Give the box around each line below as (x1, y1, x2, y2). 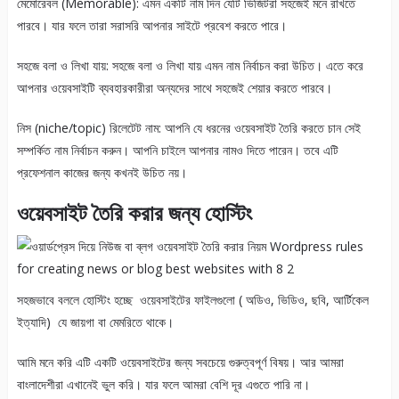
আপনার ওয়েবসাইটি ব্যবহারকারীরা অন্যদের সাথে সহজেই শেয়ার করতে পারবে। (16, 79, 332, 97)
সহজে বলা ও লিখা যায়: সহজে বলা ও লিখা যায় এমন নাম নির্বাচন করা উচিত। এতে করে (16, 57, 363, 75)
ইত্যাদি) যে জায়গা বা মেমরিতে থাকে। (16, 313, 174, 331)
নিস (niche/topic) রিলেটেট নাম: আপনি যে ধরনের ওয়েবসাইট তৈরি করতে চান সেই (16, 119, 361, 137)
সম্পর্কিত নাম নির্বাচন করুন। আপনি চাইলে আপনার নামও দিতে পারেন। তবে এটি (16, 142, 338, 159)
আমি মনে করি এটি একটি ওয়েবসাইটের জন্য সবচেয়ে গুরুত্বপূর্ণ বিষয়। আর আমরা (16, 354, 344, 371)
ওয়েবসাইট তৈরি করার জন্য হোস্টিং (16, 198, 252, 228)
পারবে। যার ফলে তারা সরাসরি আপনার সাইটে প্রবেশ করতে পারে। (16, 17, 287, 35)
